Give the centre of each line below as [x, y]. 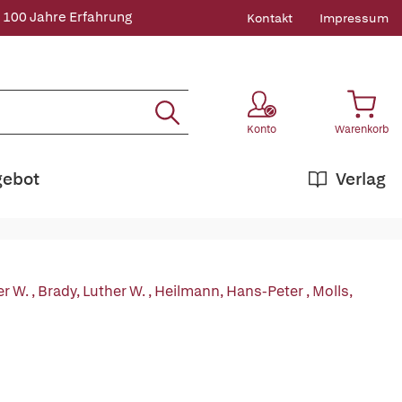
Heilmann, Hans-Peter [230, 291]
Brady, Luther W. [93, 291]
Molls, [332, 291]
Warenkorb [362, 129]
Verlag [361, 179]
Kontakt [270, 18]
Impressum [354, 18]
